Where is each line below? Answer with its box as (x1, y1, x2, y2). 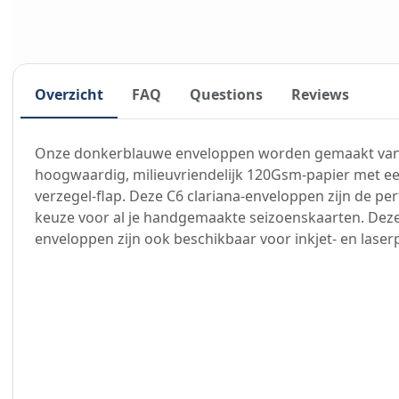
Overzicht (35, 84, 103, 104)
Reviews (291, 84, 349, 104)
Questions (190, 84, 263, 104)
